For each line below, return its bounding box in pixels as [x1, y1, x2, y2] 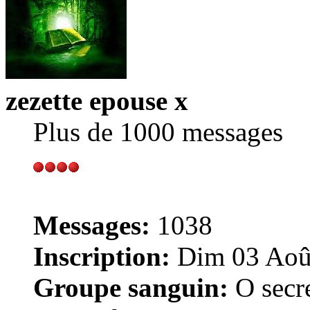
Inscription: [33, 241, 170, 272]
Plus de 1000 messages [33, 117, 283, 147]
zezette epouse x [6, 86, 188, 116]
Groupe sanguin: [33, 273, 228, 303]
